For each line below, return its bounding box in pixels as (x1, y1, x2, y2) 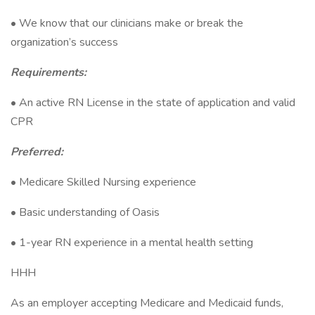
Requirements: (11, 65, 86, 80)
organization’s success (11, 34, 118, 50)
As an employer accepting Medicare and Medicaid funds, (11, 295, 283, 311)
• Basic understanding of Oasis (11, 205, 160, 220)
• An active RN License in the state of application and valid (11, 95, 295, 110)
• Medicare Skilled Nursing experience (11, 174, 196, 190)
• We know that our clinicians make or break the (11, 15, 243, 31)
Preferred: (11, 144, 63, 160)
